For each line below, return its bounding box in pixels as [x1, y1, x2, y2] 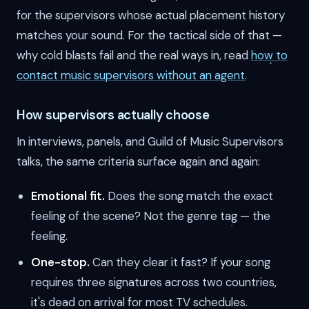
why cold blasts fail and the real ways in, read [17, 47, 251, 63]
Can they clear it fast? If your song [89, 255, 270, 270]
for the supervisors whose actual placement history [17, 7, 285, 23]
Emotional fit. [30, 188, 105, 204]
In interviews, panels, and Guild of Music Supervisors [17, 133, 283, 149]
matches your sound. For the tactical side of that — [17, 27, 282, 43]
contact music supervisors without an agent [17, 67, 245, 83]
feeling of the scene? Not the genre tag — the [30, 208, 270, 224]
